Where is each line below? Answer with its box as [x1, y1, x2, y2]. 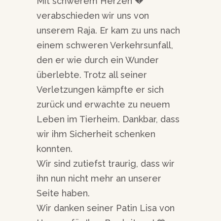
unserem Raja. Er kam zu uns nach [37, 25, 180, 36]
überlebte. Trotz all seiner [37, 70, 147, 80]
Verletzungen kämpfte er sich [37, 84, 164, 95]
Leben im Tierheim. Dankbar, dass [37, 114, 180, 125]
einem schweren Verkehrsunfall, [37, 40, 173, 51]
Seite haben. [37, 188, 90, 199]
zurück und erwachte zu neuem [37, 99, 170, 110]
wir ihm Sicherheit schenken [37, 129, 155, 140]
